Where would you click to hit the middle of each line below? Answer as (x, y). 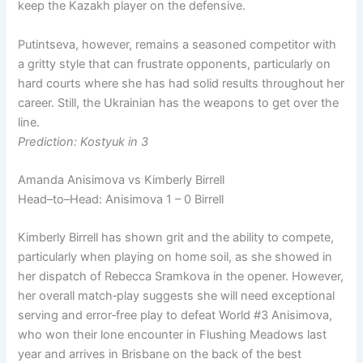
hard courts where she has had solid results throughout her (181, 83)
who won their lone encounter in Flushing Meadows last (173, 335)
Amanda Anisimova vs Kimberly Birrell (122, 180)
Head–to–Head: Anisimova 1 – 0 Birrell (121, 200)
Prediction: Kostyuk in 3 (83, 141)
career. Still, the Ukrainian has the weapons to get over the (179, 102)
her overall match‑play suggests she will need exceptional (177, 296)
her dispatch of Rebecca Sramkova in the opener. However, (181, 277)
